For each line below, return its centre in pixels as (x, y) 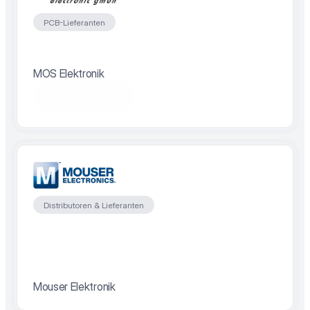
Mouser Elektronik (74, 286)
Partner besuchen (84, 96)
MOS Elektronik (69, 73)
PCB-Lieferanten (74, 22)
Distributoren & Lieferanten (94, 205)
